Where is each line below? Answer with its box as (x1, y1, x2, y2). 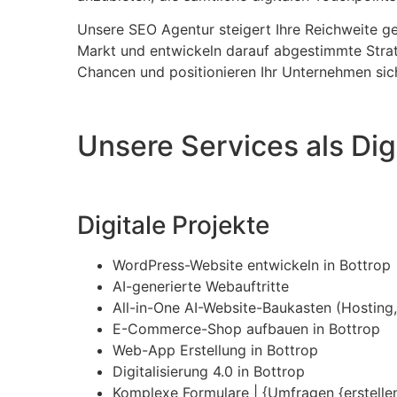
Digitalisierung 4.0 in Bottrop (113, 362, 305, 381)
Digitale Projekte (77, 210, 269, 241)
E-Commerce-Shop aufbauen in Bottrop (113, 320, 380, 339)
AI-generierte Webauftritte (113, 277, 289, 296)
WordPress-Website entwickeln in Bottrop (113, 256, 391, 275)
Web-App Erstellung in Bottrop (113, 341, 318, 360)
